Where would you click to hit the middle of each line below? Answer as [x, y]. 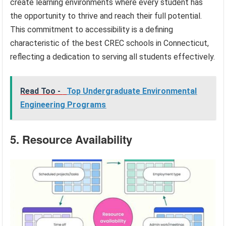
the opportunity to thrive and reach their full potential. [106, 16]
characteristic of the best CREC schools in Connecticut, [110, 43]
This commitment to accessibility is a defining [92, 30]
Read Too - [42, 91]
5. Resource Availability [71, 139]
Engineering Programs [63, 105]
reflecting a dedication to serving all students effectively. [113, 57]
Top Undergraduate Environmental [132, 91]
